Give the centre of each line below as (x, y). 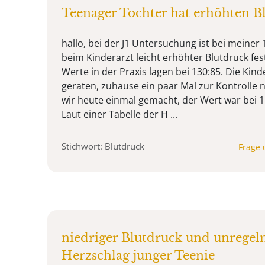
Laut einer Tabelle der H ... (119, 114)
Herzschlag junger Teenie (138, 256)
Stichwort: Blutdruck (103, 146)
